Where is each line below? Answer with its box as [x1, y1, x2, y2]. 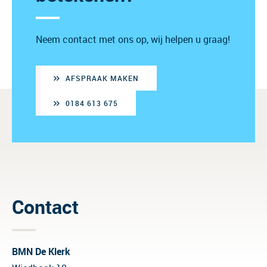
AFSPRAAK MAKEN [66, 73, 139, 83]
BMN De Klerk [12, 245, 73, 258]
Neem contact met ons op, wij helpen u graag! [36, 33, 230, 46]
